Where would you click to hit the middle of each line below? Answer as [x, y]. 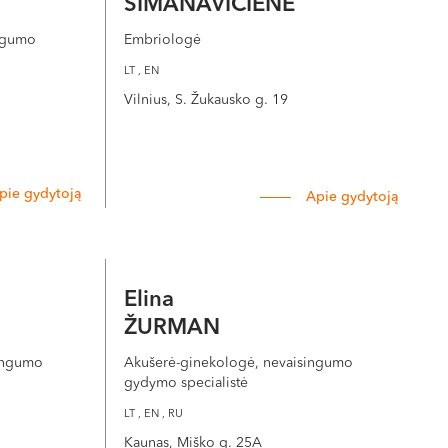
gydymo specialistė [185, 383]
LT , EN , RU [153, 414]
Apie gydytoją [352, 197]
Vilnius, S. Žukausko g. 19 [205, 100]
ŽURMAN [171, 328]
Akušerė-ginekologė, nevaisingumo [238, 363]
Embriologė [162, 40]
